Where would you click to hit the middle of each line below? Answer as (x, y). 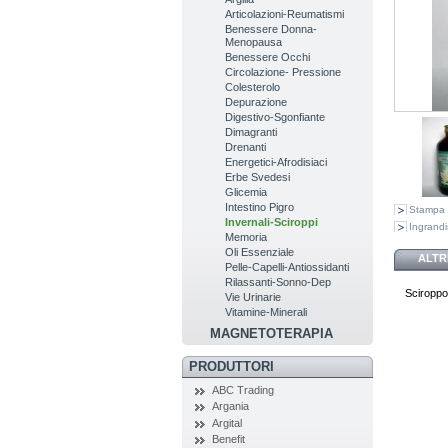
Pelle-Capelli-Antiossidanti (287, 266)
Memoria (246, 236)
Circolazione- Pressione (283, 71)
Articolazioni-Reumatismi (285, 13)
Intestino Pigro (260, 206)
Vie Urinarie (253, 296)
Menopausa (254, 41)
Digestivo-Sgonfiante (275, 116)
